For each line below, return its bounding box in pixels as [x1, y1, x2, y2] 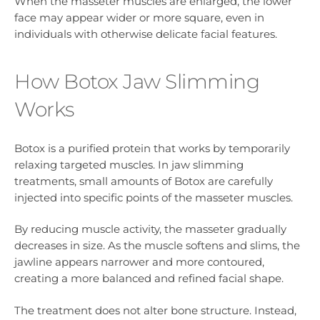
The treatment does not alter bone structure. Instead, [14, 303, 296, 317]
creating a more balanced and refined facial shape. [14, 271, 284, 286]
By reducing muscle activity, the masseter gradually [14, 222, 286, 236]
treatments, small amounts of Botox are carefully [14, 174, 273, 189]
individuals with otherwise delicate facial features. [14, 26, 277, 41]
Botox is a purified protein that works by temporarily [14, 141, 290, 156]
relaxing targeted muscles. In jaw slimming [14, 158, 244, 172]
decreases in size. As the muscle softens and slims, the [14, 239, 300, 253]
